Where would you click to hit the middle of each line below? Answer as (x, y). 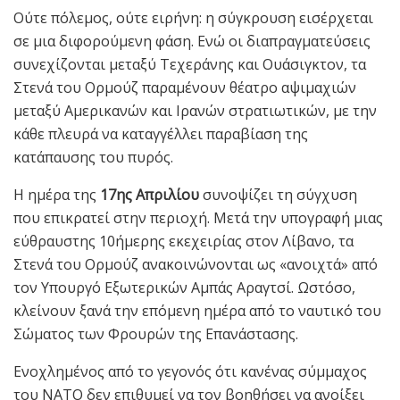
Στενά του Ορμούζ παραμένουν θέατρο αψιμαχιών (185, 88)
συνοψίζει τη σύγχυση (278, 195)
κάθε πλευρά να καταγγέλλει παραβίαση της (161, 134)
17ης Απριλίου (150, 195)
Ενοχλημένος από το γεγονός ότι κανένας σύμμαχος (190, 372)
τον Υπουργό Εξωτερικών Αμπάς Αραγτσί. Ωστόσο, (184, 288)
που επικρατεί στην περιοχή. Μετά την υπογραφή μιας (198, 218)
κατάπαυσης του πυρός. (93, 158)
